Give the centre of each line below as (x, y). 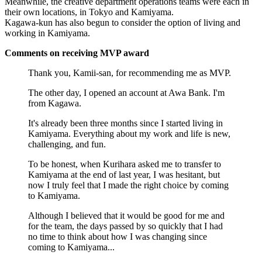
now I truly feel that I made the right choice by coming (128, 185)
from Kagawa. (55, 104)
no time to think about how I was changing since (118, 237)
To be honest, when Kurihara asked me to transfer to (125, 164)
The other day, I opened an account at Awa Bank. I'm (126, 93)
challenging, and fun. (67, 144)
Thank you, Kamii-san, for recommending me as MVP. (130, 73)
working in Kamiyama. (47, 33)
